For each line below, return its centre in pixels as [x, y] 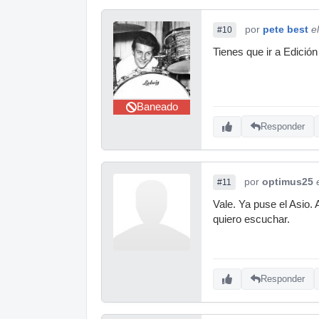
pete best [286, 29]
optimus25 [288, 181]
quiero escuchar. [251, 219]
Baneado [157, 106]
